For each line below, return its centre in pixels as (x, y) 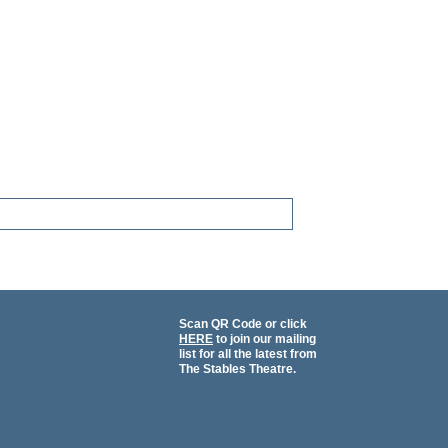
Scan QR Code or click (243, 324)
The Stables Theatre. (237, 369)
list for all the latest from (248, 354)
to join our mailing (264, 339)
